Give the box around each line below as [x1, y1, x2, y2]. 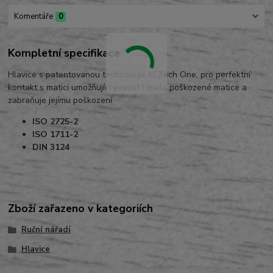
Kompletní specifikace [8, 46, 121, 61]
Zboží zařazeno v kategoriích [8, 201, 154, 216]
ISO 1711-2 [32, 129, 79, 141]
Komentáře [13, 10, 53, 22]
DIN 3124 [32, 141, 70, 154]
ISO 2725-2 [32, 116, 79, 128]
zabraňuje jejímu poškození [8, 94, 113, 107]
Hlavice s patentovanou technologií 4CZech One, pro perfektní [8, 69, 251, 81]
